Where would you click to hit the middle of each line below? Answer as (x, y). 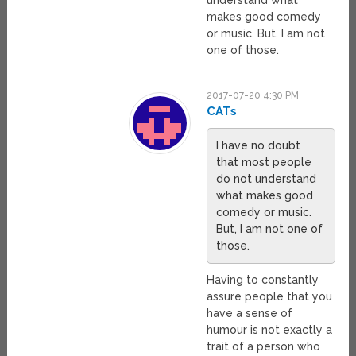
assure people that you (270, 297)
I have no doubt (259, 146)
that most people (264, 163)
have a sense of (250, 313)
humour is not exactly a (270, 330)
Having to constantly (263, 280)
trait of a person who (264, 347)
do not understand (267, 179)
